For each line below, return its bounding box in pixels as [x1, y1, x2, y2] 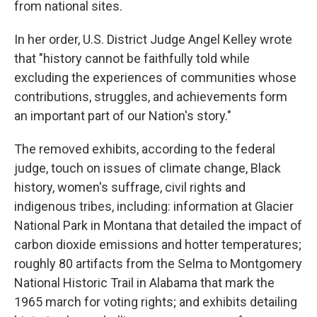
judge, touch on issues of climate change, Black [14, 161, 281, 176]
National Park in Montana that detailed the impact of [14, 218, 302, 234]
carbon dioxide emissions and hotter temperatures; [14, 237, 301, 253]
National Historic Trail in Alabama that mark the [14, 275, 275, 291]
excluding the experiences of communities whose [14, 70, 296, 86]
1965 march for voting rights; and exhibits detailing [14, 294, 297, 310]
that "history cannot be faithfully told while [14, 51, 250, 67]
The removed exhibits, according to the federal [14, 142, 275, 157]
